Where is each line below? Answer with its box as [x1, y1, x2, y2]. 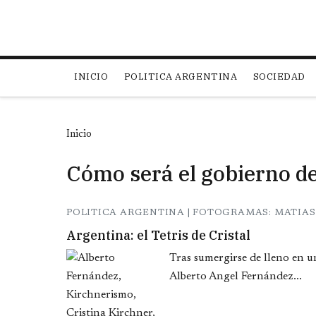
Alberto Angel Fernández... [169, 271, 302, 283]
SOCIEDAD [253, 71, 305, 83]
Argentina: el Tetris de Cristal [66, 227, 250, 244]
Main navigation [66, 57, 187, 78]
